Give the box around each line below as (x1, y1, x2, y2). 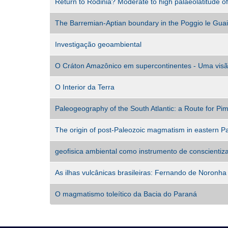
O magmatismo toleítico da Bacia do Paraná (55, 190, 197, 198)
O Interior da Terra (55, 83, 115, 92)
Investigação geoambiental (55, 40, 141, 49)
